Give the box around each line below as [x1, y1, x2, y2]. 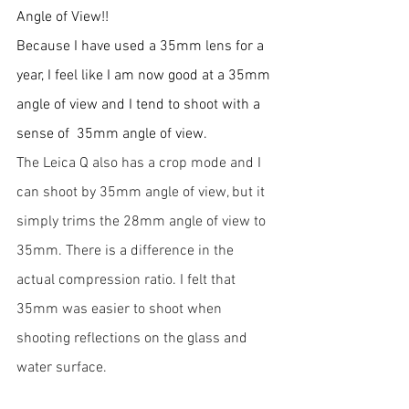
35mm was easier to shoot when [16, 300, 225, 319]
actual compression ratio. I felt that [16, 271, 239, 289]
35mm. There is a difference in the [16, 242, 237, 260]
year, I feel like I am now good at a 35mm [16, 67, 274, 85]
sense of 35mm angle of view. [16, 125, 211, 143]
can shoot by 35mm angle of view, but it [16, 184, 268, 202]
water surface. [16, 359, 107, 377]
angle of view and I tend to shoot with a [16, 96, 264, 114]
